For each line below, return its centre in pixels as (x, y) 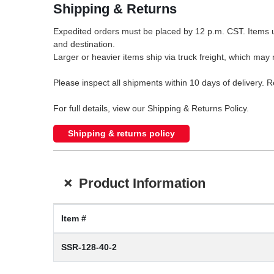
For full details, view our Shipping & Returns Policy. (151, 109)
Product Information (142, 183)
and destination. (84, 44)
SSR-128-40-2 (89, 247)
